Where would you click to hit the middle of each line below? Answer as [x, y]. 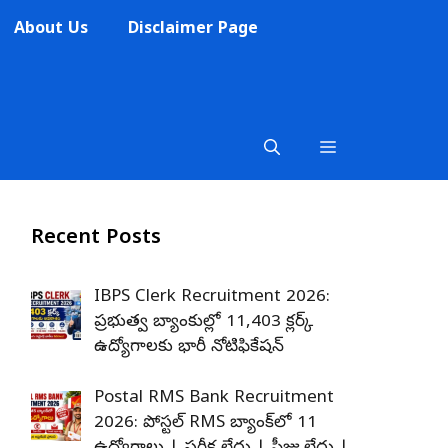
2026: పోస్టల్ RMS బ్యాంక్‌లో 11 [205, 423]
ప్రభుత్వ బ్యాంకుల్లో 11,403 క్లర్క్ [203, 322]
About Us [51, 30]
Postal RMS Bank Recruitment [213, 398]
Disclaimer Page [193, 30]
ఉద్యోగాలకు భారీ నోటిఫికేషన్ [188, 347]
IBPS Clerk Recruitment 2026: [211, 297]
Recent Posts [96, 239]
